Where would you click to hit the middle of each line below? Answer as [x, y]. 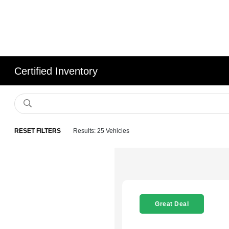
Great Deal [172, 204]
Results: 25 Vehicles [101, 131]
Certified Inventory [56, 71]
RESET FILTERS [38, 131]
